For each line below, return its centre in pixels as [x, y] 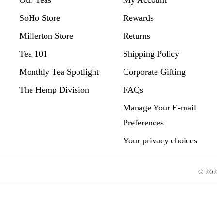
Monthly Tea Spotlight [59, 71]
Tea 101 [33, 54]
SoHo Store [40, 18]
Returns [136, 36]
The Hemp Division [54, 89]
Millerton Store [46, 36]
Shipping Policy [151, 54]
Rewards [138, 18]
